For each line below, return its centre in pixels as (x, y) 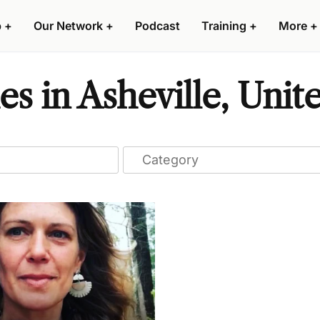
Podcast (157, 26)
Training (224, 26)
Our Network (68, 26)
